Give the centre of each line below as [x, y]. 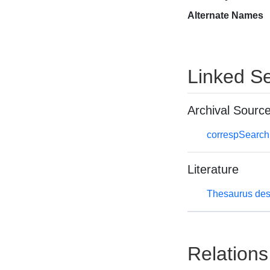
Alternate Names [225, 15]
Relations [228, 254]
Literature [213, 169]
